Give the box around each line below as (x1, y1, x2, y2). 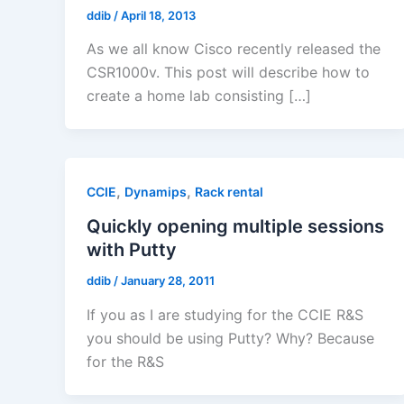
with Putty (87, 239, 177, 262)
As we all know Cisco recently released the (87, 40, 381, 59)
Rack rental (195, 184, 263, 200)
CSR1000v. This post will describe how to (87, 63, 370, 82)
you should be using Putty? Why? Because (87, 328, 374, 347)
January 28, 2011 (121, 273, 215, 289)
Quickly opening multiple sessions (87, 216, 384, 238)
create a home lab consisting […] (87, 87, 311, 106)
